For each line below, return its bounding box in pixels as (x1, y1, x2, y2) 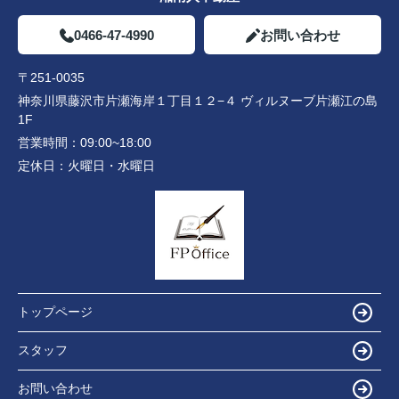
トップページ (18, 305, 93, 320)
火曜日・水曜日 (68, 158, 155, 173)
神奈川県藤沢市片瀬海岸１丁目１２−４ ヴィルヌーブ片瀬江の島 (18, 93, 378, 108)
